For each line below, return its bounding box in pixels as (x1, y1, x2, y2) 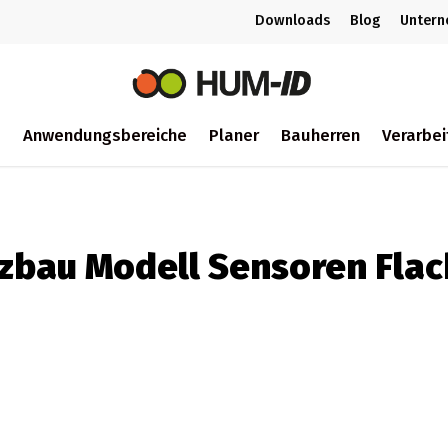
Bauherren (280, 124, 360, 145)
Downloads (255, 12, 330, 29)
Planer (208, 124, 259, 145)
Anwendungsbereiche (22, 124, 187, 145)
